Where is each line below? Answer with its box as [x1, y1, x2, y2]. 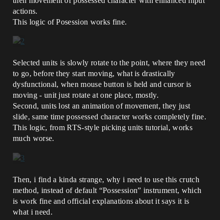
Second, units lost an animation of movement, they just [13, 102, 191, 110]
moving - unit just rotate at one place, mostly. [13, 91, 159, 100]
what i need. [13, 207, 53, 216]
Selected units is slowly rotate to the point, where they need [13, 58, 206, 67]
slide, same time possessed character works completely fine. [13, 112, 206, 121]
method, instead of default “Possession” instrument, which [13, 186, 202, 194]
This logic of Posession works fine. [13, 18, 127, 27]
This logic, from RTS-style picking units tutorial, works [13, 123, 192, 132]
